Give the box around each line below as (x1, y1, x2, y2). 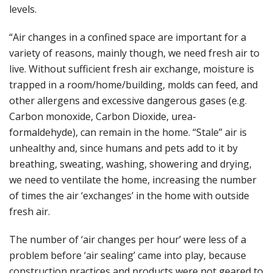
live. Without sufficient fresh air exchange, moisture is (9, 62, 254, 76)
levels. (9, 2, 37, 16)
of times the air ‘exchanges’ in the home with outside (9, 189, 249, 203)
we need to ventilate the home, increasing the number (9, 173, 257, 187)
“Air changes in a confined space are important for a (9, 30, 246, 44)
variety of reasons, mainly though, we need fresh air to (9, 46, 260, 60)
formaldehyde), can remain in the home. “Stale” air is (9, 126, 247, 140)
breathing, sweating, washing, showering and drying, (9, 157, 252, 171)
